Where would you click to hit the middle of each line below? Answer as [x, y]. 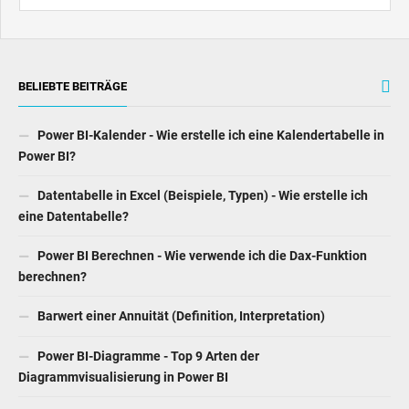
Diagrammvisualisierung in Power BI [123, 290]
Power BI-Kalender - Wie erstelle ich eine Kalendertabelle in [210, 48]
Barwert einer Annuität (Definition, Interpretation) [180, 229]
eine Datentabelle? [73, 129]
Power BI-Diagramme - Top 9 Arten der [147, 269]
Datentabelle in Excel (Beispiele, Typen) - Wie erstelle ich [201, 108]
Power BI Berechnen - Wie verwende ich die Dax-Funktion [201, 168]
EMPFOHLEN [52, 366]
